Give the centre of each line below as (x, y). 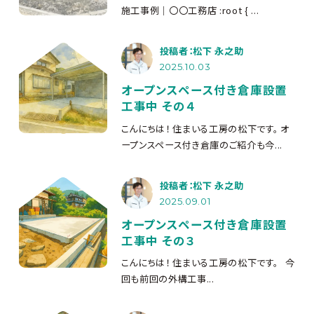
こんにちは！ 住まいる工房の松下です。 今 (208, 262)
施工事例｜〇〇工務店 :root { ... (190, 11)
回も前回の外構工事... (168, 278)
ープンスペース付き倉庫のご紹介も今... (202, 144)
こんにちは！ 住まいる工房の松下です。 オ (205, 128)
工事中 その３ (158, 240)
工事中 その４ (158, 106)
